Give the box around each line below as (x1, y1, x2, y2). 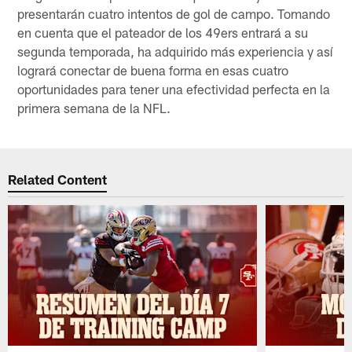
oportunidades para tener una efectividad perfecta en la (17, 80, 331, 97)
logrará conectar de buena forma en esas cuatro (17, 61, 289, 78)
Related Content (8, 171, 108, 188)
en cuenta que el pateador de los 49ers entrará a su (17, 24, 309, 40)
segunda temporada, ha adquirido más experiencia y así (17, 42, 333, 59)
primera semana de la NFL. (17, 99, 171, 115)
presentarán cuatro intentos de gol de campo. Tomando (17, 5, 331, 21)
